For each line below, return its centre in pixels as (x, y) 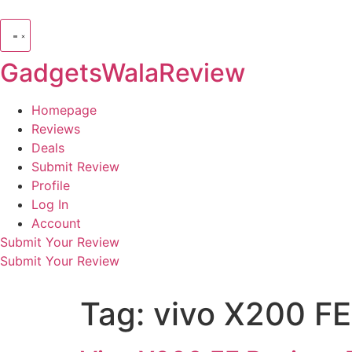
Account (56, 223)
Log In (50, 204)
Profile (51, 185)
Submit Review (75, 167)
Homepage (64, 110)
